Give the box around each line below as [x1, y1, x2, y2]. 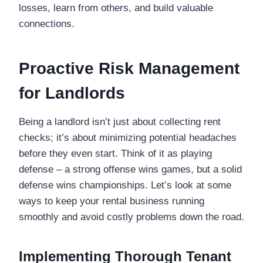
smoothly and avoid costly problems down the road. [19, 211, 244, 222]
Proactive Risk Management [19, 59, 240, 77]
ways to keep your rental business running [19, 195, 204, 207]
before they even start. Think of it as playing [19, 147, 212, 159]
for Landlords [19, 83, 125, 102]
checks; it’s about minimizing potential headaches [19, 131, 237, 143]
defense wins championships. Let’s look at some [19, 179, 231, 191]
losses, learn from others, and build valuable [19, 2, 213, 14]
